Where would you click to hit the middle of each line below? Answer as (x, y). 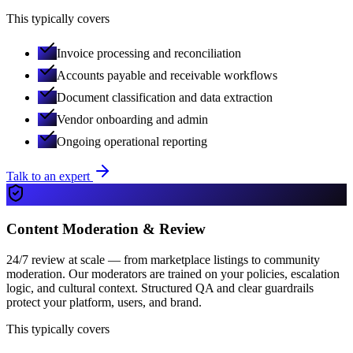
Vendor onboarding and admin (132, 120)
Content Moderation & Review (106, 229)
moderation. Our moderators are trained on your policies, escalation (173, 273)
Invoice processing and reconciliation (149, 54)
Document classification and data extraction (165, 98)
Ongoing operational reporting (132, 142)
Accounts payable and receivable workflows (167, 76)
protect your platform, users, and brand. (104, 302)
